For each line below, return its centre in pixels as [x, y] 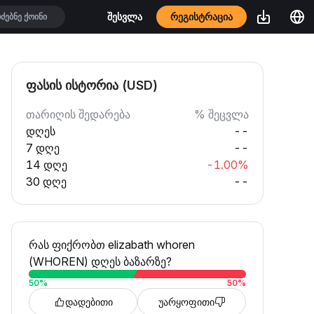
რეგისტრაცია [202, 16]
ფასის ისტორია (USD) [92, 85]
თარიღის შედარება [78, 114]
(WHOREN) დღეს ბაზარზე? [100, 261]
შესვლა [125, 16]
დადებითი [89, 302]
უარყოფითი [186, 302]
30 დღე [46, 182]
